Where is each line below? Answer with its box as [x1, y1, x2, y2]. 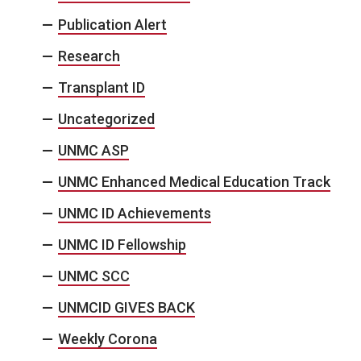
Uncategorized [58, 110, 155, 128]
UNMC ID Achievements [58, 205, 211, 222]
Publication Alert [58, 16, 167, 34]
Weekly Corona [58, 330, 157, 348]
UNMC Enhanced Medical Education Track [58, 173, 330, 191]
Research [58, 48, 120, 65]
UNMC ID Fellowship [58, 236, 186, 254]
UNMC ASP [58, 142, 129, 160]
